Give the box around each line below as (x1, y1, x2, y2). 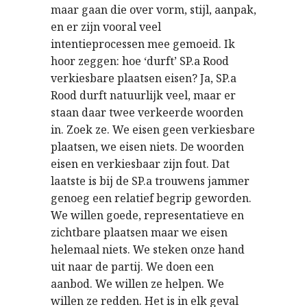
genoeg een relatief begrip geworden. (51, 191, 251, 206)
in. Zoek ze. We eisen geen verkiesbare (51, 122, 255, 137)
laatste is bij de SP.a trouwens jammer (51, 173, 249, 188)
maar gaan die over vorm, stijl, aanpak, (51, 2, 256, 17)
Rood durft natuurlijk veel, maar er (51, 88, 236, 103)
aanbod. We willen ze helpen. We (51, 276, 224, 291)
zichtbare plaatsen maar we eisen (51, 225, 228, 240)
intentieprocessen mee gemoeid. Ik (51, 36, 235, 51)
